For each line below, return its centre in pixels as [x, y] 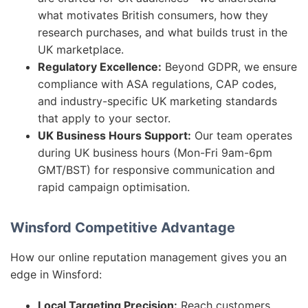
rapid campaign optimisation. [114, 187]
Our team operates [242, 135]
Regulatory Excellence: [100, 67]
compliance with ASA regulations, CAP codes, [157, 84]
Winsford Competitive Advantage [123, 228]
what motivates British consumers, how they [153, 15]
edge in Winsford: [56, 274]
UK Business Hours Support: [114, 135]
